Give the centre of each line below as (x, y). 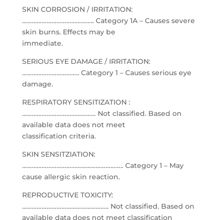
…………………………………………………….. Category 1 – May (103, 165)
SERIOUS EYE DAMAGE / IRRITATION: (86, 61)
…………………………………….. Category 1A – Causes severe (108, 21)
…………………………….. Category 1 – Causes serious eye (107, 73)
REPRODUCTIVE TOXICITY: (67, 195)
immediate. (42, 43)
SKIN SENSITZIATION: (58, 154)
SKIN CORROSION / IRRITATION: (77, 9)
